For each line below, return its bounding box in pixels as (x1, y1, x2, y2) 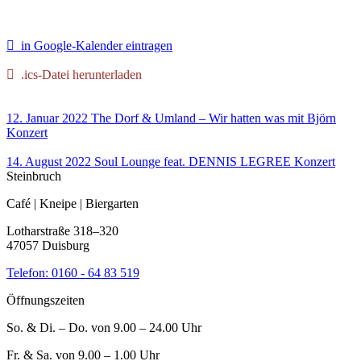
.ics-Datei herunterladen (15, 68, 142, 82)
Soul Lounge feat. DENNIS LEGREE (94, 155, 291, 169)
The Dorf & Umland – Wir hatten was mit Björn (91, 111, 336, 126)
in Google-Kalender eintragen (15, 39, 172, 53)
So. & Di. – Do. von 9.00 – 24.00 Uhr (6, 321, 201, 335)
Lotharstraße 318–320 (6, 224, 118, 239)
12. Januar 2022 (6, 111, 88, 126)
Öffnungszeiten (6, 293, 85, 308)
